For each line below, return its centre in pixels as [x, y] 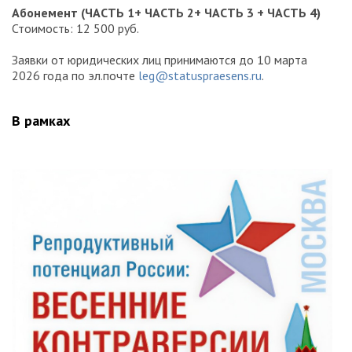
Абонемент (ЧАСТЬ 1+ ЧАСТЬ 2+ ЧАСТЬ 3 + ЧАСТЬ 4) [166, 12]
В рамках [41, 120]
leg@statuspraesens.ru [200, 75]
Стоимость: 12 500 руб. [75, 28]
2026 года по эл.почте [75, 75]
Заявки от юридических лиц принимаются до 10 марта [159, 59]
